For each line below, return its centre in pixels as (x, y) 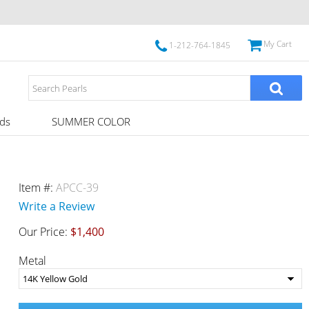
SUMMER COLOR (91, 121)
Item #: (37, 188)
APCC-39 (77, 188)
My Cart (277, 44)
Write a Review (56, 206)
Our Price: (44, 232)
